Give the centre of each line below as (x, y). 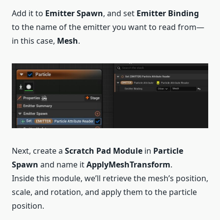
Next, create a (38, 151)
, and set (120, 14)
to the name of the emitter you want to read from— (108, 27)
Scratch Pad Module (104, 151)
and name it (62, 165)
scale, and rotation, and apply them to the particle (104, 192)
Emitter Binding (168, 14)
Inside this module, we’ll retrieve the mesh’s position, (110, 179)
